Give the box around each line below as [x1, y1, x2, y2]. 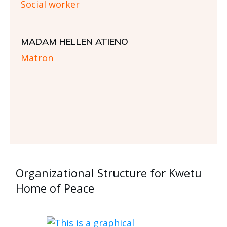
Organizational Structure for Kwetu [16, 165, 202, 181]
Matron [21, 52, 53, 64]
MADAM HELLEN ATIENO [21, 35, 128, 48]
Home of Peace [16, 180, 94, 196]
